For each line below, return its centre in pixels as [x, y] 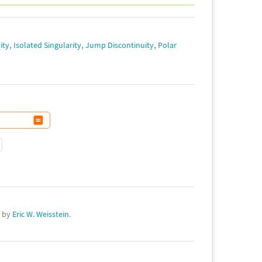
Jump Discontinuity [120, 45]
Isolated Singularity [47, 45]
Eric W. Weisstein [41, 214]
